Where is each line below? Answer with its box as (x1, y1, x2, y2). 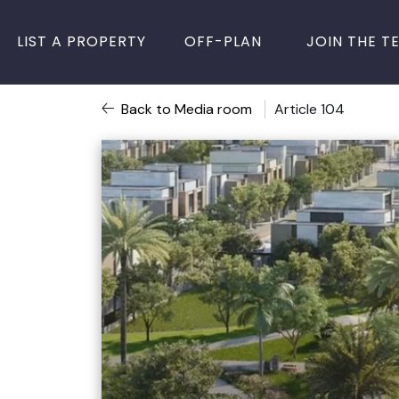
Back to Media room (121, 100, 256, 118)
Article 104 (274, 100, 345, 118)
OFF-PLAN (184, 30, 263, 52)
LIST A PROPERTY (17, 30, 147, 52)
